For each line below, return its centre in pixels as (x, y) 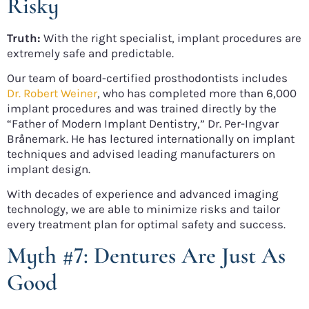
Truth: (24, 38)
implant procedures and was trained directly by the (142, 109)
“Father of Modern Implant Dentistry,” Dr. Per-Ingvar (143, 124)
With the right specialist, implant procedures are (171, 38)
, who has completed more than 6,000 (197, 93)
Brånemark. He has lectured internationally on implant (151, 139)
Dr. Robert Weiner (52, 93)
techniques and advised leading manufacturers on (141, 154)
